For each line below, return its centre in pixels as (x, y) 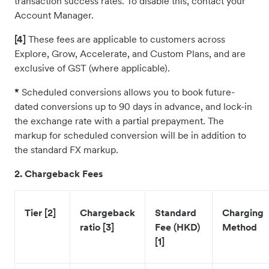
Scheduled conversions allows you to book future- (127, 92)
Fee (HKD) (177, 227)
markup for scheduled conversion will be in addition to (130, 135)
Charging (243, 213)
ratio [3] (97, 227)
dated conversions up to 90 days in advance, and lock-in (133, 106)
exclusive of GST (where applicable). (92, 68)
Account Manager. (54, 15)
